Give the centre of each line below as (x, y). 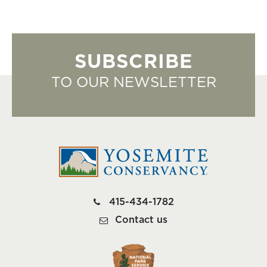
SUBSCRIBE (133, 62)
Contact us (141, 220)
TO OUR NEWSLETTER (133, 83)
